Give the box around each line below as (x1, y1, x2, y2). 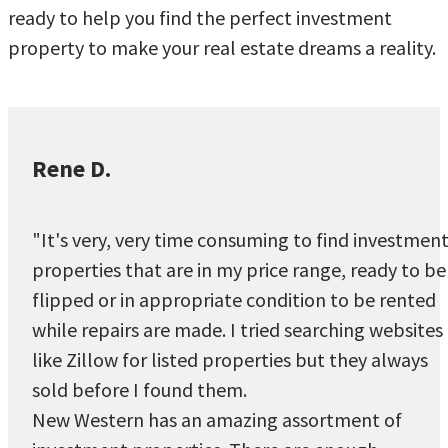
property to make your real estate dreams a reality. (8, 35, 436, 61)
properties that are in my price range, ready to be (32, 257, 446, 283)
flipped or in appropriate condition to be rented (32, 287, 436, 313)
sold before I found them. (32, 377, 251, 403)
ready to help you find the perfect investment (8, 5, 392, 31)
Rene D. (32, 153, 111, 183)
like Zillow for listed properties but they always (32, 347, 428, 373)
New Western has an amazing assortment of (32, 407, 402, 433)
